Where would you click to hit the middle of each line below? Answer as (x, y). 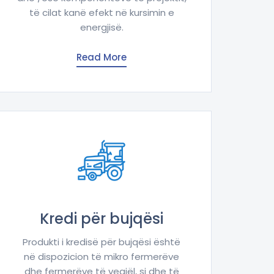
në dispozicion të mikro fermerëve (102, 257)
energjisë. (102, 28)
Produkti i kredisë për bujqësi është (102, 242)
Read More (102, 57)
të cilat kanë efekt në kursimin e (102, 13)
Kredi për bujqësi (102, 219)
